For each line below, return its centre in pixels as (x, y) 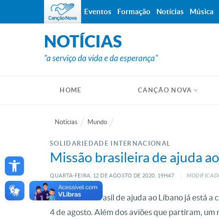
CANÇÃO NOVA (165, 90)
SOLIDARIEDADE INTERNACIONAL (110, 143)
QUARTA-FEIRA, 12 (75, 175)
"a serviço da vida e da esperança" (101, 58)
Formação (134, 11)
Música (202, 11)
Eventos (98, 11)
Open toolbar (32, 159)
